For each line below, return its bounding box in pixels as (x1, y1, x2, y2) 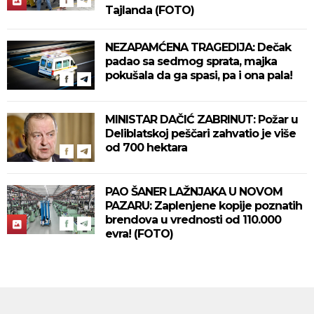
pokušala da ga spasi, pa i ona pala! (105, 68, 292, 82)
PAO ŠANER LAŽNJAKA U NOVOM (105, 184, 282, 198)
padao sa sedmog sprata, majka (105, 54, 277, 68)
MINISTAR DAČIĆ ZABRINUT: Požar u (105, 112, 298, 126)
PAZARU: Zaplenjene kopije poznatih (105, 198, 302, 212)
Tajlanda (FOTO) (105, 3, 194, 17)
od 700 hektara (105, 140, 187, 154)
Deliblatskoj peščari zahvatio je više (105, 126, 296, 140)
